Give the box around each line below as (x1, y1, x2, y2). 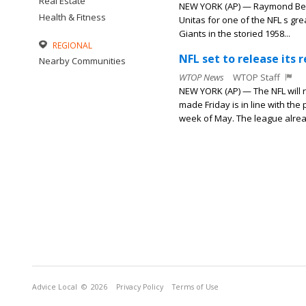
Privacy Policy (116, 282, 163, 292)
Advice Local (32, 282, 77, 292)
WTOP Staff (233, 71, 280, 83)
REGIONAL (53, 40, 92, 51)
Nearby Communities (39, 55, 126, 67)
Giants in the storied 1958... (179, 27, 290, 40)
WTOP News (179, 71, 224, 83)
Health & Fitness (39, 11, 106, 23)
